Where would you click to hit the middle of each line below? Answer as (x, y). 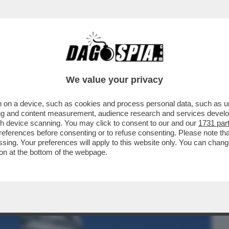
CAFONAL (78, 65)
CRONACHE (131, 65)
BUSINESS (27, 65)
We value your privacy (114, 80)
